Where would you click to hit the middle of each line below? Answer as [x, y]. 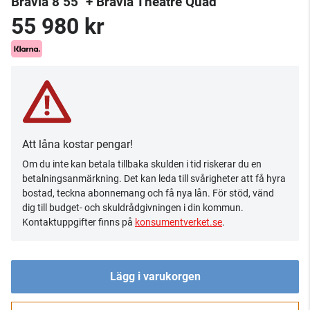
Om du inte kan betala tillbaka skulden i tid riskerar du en [142, 164]
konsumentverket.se [179, 222]
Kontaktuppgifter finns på [79, 222]
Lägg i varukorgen [155, 276]
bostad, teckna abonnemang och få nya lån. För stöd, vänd [148, 193]
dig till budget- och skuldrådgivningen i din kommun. [133, 208]
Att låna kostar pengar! [77, 144]
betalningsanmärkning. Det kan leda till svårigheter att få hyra [154, 179]
